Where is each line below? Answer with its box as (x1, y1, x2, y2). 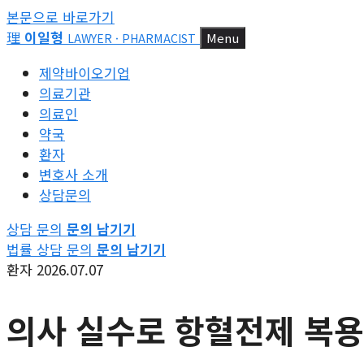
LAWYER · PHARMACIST (67, 30, 196, 46)
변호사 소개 (39, 164, 108, 184)
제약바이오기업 (39, 63, 130, 83)
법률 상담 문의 (6, 239, 93, 259)
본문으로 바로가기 (6, 6, 115, 27)
